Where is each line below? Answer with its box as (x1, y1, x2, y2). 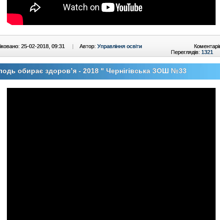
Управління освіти (97, 43, 142, 49)
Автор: (80, 43, 97, 49)
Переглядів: (171, 49, 201, 55)
